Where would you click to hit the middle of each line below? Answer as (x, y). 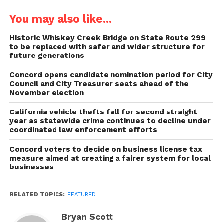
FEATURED (81, 194)
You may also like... (60, 19)
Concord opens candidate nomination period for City (111, 75)
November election (46, 92)
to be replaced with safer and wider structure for (107, 46)
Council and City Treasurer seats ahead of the (99, 83)
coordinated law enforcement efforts (83, 130)
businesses (31, 167)
